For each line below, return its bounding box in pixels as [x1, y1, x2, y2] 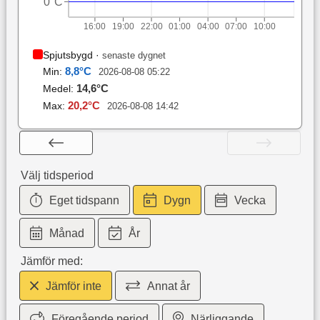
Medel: [42, 83, 76, 95]
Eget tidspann [49, 194, 120, 207]
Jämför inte [46, 280, 102, 293]
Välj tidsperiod [20, 169, 94, 182]
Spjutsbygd [42, 49, 93, 61]
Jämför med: [20, 255, 83, 268]
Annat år [147, 280, 191, 293]
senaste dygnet [101, 50, 166, 61]
